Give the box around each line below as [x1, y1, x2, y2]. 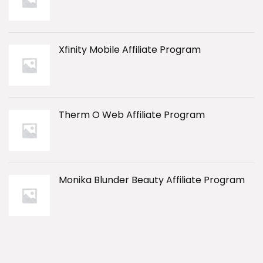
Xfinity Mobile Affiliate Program [59, 43, 201, 56]
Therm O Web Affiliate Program [59, 108, 205, 122]
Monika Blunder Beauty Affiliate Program [59, 173, 245, 187]
